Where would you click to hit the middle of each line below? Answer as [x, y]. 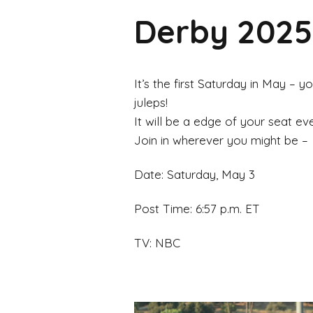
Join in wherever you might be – [221, 140]
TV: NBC [157, 242]
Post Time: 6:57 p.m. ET [197, 208]
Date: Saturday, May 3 [195, 174]
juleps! [151, 102]
